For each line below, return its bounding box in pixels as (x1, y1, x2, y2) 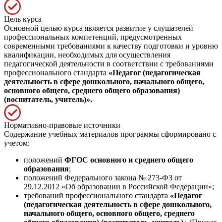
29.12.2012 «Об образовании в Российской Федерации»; (24, 182, 214, 191)
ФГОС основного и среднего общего (64, 155, 193, 164)
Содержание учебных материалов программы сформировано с (4, 129, 216, 138)
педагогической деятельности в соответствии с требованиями (4, 59, 214, 68)
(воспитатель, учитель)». (4, 95, 92, 104)
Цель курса (4, 14, 42, 23)
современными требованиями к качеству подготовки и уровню (4, 41, 218, 50)
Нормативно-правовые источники (4, 120, 120, 129)
